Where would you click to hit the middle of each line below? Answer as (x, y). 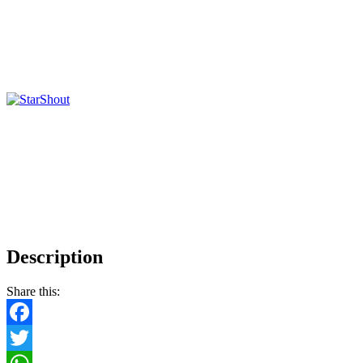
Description (55, 257)
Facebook (32, 338)
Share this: (33, 292)
